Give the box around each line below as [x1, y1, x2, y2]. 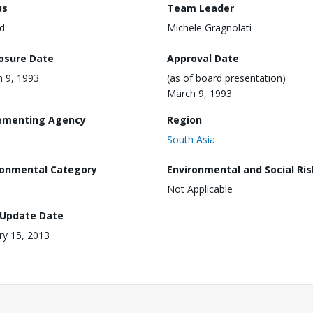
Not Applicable [167, 182, 233, 196]
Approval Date [167, 51, 239, 65]
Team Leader [167, 1, 234, 15]
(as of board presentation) [167, 71, 286, 85]
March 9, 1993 [167, 86, 232, 100]
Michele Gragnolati [167, 21, 252, 34]
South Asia [167, 132, 215, 146]
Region [167, 112, 202, 126]
